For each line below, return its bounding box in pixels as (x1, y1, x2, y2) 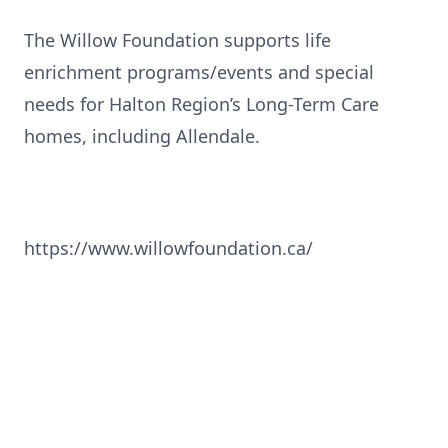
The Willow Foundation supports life (24, 28, 331, 52)
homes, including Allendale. (24, 124, 260, 148)
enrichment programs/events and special (24, 60, 374, 84)
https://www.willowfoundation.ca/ (24, 236, 313, 260)
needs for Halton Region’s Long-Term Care (24, 92, 379, 116)
